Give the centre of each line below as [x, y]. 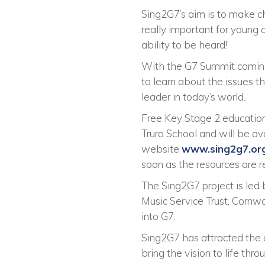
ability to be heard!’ [185, 45]
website [161, 149]
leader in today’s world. [193, 97]
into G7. [159, 216]
